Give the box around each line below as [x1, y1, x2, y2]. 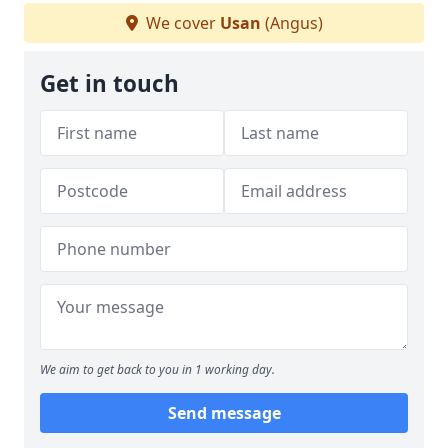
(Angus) [260, 12, 323, 35]
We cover [141, 12, 220, 35]
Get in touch [40, 68, 179, 100]
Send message [167, 402, 281, 425]
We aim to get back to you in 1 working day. [40, 361, 275, 379]
